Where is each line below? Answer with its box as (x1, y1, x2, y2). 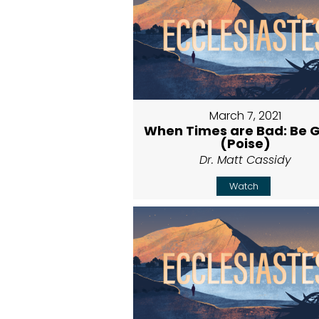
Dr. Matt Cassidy (199, 151, 292, 168)
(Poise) (220, 134, 271, 152)
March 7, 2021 (209, 107, 282, 124)
